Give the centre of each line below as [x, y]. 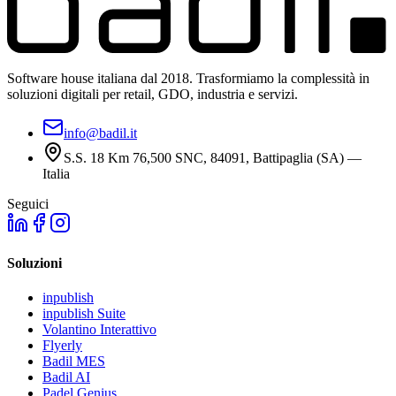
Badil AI [66, 377]
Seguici [28, 203]
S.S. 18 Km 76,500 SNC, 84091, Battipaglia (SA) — [213, 157]
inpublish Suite [84, 314]
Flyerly [62, 346]
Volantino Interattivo [99, 330]
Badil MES [74, 362]
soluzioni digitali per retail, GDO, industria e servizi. [152, 94]
